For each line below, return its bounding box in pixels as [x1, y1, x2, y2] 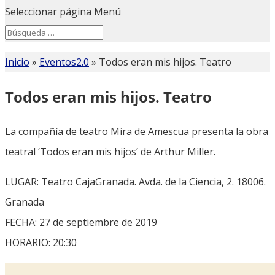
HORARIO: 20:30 [5, 235, 77, 249]
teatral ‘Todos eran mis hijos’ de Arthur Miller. [5, 144, 215, 158]
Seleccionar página [5, 5, 91, 18]
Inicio [5, 55, 29, 69]
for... [5, 34, 27, 47]
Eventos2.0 [39, 55, 89, 69]
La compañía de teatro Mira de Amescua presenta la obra [5, 124, 268, 138]
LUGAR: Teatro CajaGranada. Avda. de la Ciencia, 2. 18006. [5, 174, 266, 188]
